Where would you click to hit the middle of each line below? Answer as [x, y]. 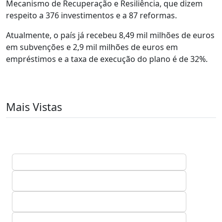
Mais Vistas [34, 107]
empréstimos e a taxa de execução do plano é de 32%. [107, 59]
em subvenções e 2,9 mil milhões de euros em [92, 47]
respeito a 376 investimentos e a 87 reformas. [91, 15]
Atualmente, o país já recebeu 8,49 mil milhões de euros [110, 35]
